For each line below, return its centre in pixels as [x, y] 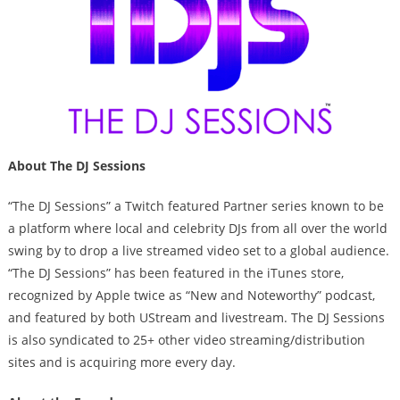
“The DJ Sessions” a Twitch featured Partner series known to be [196, 205]
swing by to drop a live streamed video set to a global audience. [198, 250]
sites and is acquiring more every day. [121, 362]
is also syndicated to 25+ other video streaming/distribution [186, 339]
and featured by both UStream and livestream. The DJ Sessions [196, 317]
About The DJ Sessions [76, 165]
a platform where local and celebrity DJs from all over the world [197, 228]
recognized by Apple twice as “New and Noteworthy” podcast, [191, 295]
